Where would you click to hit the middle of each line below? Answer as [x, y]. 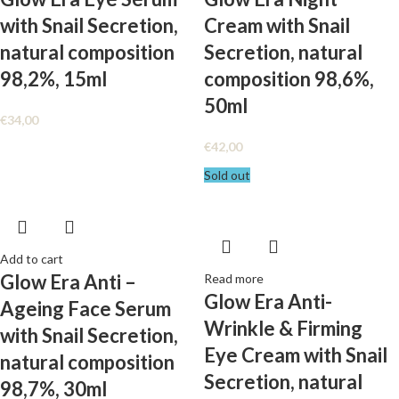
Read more [234, 278]
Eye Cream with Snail [296, 355]
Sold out [227, 175]
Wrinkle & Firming [283, 328]
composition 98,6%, [289, 79]
